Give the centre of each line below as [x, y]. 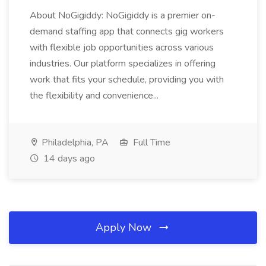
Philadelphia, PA [74, 142]
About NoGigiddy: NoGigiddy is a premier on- [123, 15]
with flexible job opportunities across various [122, 47]
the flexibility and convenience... [94, 96]
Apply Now [125, 227]
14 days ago [68, 159]
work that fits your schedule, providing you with [127, 80]
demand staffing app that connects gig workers [127, 31]
